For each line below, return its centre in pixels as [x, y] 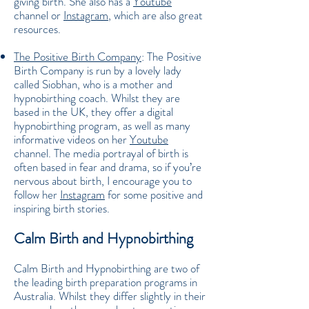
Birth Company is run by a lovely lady [98, 70]
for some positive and [154, 195]
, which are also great [156, 15]
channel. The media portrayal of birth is [101, 153]
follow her [37, 195]
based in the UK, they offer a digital [93, 112]
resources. [37, 29]
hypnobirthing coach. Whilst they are [97, 98]
